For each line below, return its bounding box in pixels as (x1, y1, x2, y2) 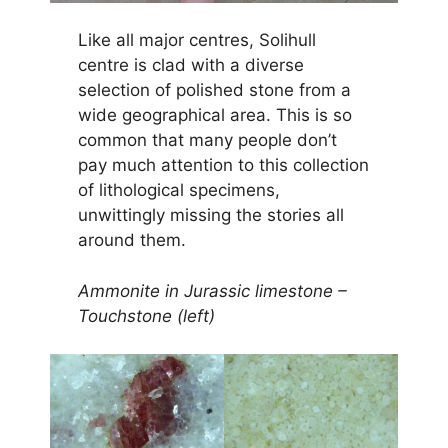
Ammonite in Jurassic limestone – (77, 280, 347, 301)
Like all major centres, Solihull (77, 30, 316, 51)
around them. (77, 230, 186, 251)
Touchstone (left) (77, 305, 215, 326)
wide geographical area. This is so (77, 105, 352, 126)
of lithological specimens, (77, 180, 280, 201)
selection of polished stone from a (77, 80, 351, 101)
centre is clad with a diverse (77, 55, 304, 76)
